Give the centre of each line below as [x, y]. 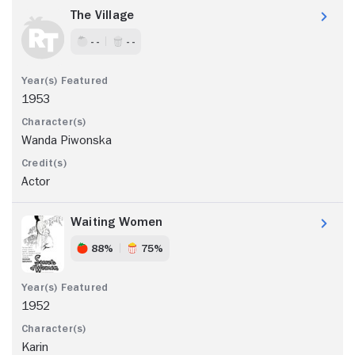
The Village [103, 15]
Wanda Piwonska [67, 140]
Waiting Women [117, 221]
